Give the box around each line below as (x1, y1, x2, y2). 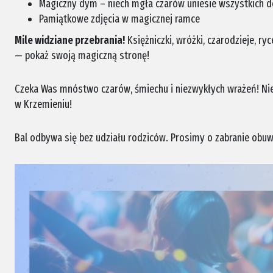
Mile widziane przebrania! (15, 34, 125, 47)
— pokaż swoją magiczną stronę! (15, 49, 149, 62)
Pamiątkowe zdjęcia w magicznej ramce (39, 12, 200, 26)
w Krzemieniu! (15, 97, 72, 111)
